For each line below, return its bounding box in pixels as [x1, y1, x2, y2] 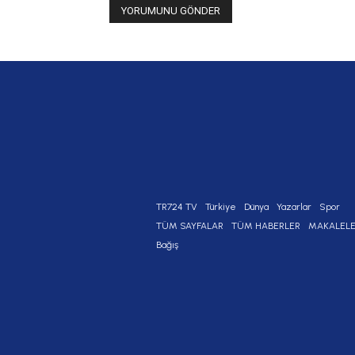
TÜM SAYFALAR [156, 220, 223, 232]
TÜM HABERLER [231, 220, 300, 232]
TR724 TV [156, 201, 197, 213]
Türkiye [205, 201, 236, 213]
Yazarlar [277, 201, 311, 213]
